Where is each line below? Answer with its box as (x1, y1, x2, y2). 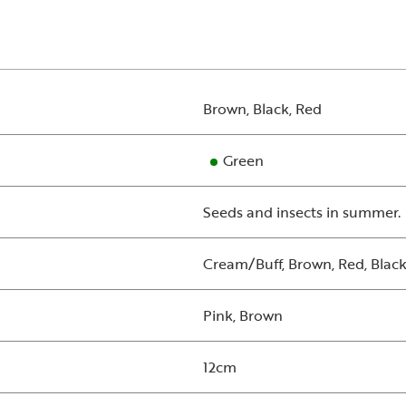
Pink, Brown (203, 304, 283, 327)
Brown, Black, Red (203, 98, 322, 121)
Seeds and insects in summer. (203, 201, 401, 224)
